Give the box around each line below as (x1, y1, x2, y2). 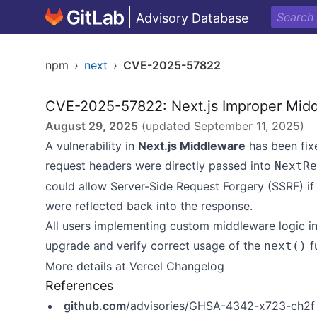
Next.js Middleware (138, 139, 246, 153)
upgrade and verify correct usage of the (45, 238, 264, 253)
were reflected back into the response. (45, 199, 253, 213)
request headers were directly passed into (45, 158, 275, 173)
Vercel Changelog (129, 259, 224, 273)
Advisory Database (136, 11, 248, 25)
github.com (64, 299, 126, 313)
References (45, 278, 113, 293)
